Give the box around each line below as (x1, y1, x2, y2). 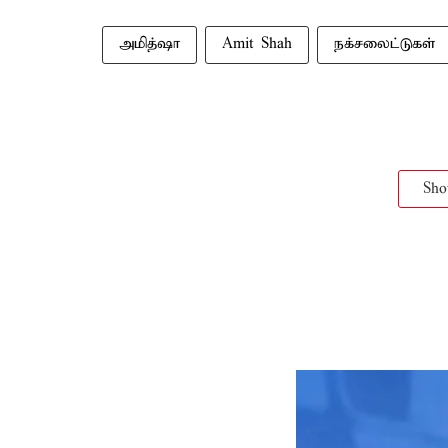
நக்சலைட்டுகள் (334, 35, 435, 53)
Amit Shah (222, 35, 292, 53)
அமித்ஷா (119, 35, 180, 53)
